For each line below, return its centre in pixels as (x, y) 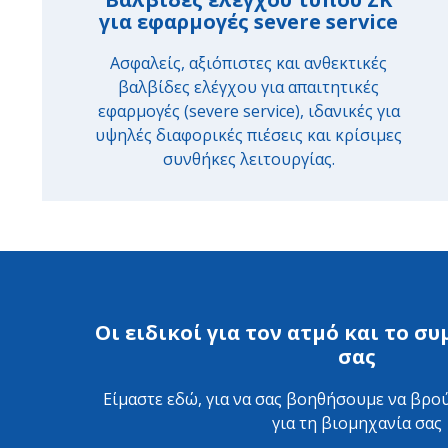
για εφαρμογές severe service (249, 21)
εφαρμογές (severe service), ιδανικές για (248, 111)
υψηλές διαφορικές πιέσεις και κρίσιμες (249, 135)
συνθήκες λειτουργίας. (248, 159)
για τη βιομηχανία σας (356, 423)
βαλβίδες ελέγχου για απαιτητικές (249, 87)
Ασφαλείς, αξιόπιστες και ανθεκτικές (249, 63)
